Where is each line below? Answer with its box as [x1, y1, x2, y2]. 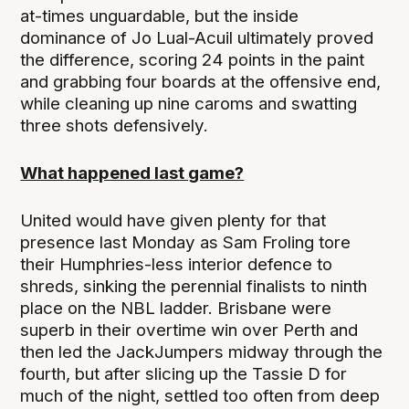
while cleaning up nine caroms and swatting [20, 92, 358, 114]
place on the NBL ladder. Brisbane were [20, 298, 332, 320]
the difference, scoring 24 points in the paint [20, 48, 365, 70]
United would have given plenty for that [20, 210, 327, 232]
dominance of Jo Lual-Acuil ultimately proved [20, 26, 374, 48]
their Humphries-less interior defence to [20, 254, 333, 276]
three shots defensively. [20, 114, 209, 136]
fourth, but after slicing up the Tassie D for [20, 363, 348, 385]
